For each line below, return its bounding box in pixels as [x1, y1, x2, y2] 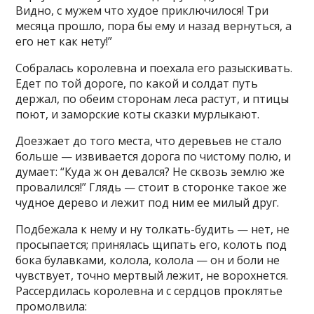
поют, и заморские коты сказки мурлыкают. [15, 107, 260, 122]
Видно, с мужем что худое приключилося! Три [15, 3, 269, 18]
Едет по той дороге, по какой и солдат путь [15, 76, 259, 91]
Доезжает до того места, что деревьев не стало [15, 133, 282, 149]
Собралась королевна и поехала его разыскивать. [15, 60, 293, 76]
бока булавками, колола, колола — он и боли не [15, 252, 280, 268]
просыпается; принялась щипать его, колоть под [15, 237, 287, 252]
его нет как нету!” [15, 34, 113, 49]
